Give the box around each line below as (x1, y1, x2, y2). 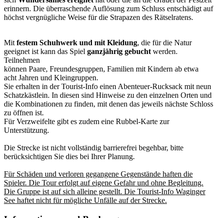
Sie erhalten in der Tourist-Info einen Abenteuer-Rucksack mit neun (4, 82, 211, 91)
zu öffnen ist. (4, 109, 44, 117)
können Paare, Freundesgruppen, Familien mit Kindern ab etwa (4, 65, 199, 73)
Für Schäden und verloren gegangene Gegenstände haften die (4, 170, 193, 179)
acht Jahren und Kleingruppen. (4, 73, 98, 82)
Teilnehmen (4, 56, 40, 65)
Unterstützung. (4, 126, 49, 135)
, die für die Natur (137, 38, 192, 47)
